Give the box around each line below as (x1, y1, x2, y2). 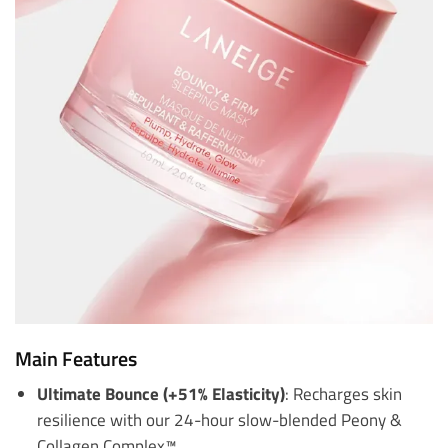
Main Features (15, 342, 137, 374)
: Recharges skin (284, 380, 402, 406)
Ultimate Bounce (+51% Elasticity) (36, 380, 285, 406)
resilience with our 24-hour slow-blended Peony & (36, 406, 402, 432)
